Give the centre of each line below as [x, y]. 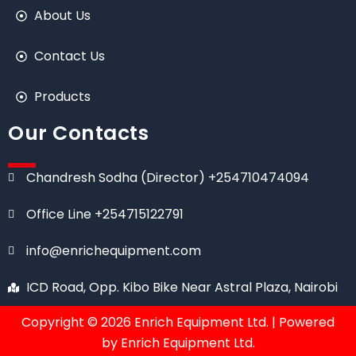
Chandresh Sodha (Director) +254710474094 [167, 177]
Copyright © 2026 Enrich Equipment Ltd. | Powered [178, 322]
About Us [62, 15]
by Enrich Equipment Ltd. [178, 342]
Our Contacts [78, 133]
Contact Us [69, 56]
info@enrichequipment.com [113, 250]
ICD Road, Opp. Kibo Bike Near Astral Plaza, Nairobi [182, 287]
